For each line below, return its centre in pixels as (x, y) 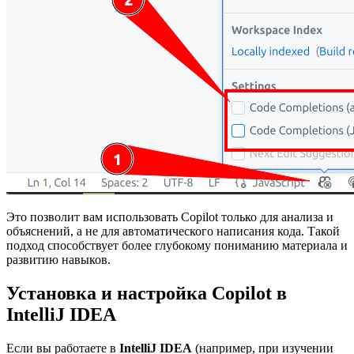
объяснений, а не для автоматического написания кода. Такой (173, 232)
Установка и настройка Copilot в (147, 294)
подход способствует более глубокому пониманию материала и (177, 246)
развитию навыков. (58, 260)
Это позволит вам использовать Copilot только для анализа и (170, 217)
